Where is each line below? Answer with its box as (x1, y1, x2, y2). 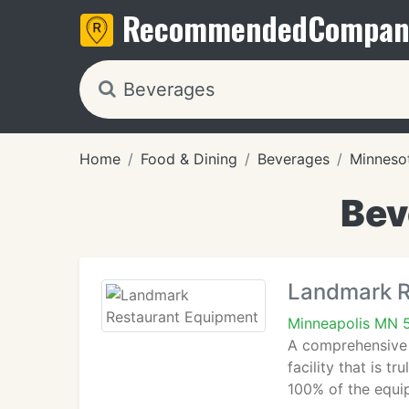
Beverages (257, 150, 330, 168)
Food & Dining (141, 150, 237, 168)
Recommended (122, 5, 308, 51)
